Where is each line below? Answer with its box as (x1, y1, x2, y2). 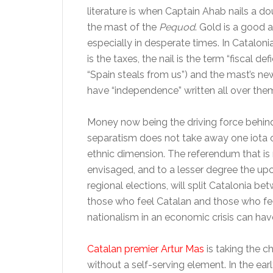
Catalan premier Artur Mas (87, 243, 204, 255)
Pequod (159, 21, 195, 33)
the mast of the (87, 21, 159, 33)
